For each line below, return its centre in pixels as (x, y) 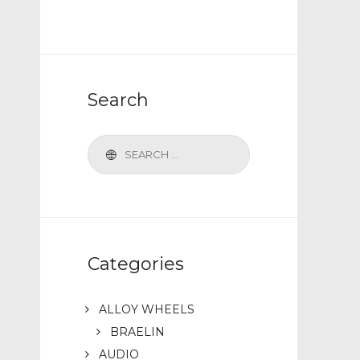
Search (118, 100)
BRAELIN (137, 332)
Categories (135, 264)
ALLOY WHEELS (146, 310)
